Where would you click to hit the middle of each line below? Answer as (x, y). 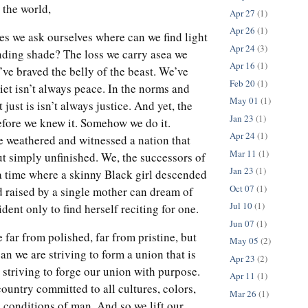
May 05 (244, 241)
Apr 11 (242, 276)
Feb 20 (242, 83)
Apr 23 (242, 258)
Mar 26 (243, 293)
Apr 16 (242, 66)
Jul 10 (241, 206)
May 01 (244, 101)
